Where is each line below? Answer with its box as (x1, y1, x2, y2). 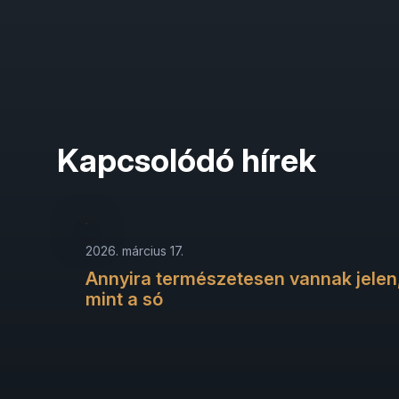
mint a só (85, 288, 163, 310)
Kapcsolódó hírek (57, 141, 316, 181)
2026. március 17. (85, 242, 183, 258)
